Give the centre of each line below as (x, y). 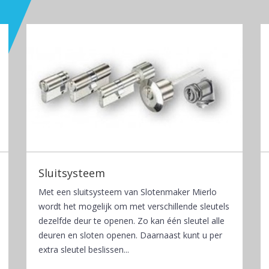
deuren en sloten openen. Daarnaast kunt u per (130, 235)
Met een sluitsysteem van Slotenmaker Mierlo (128, 192)
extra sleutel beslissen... (84, 249)
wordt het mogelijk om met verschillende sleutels (134, 206)
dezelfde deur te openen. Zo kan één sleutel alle (131, 220)
